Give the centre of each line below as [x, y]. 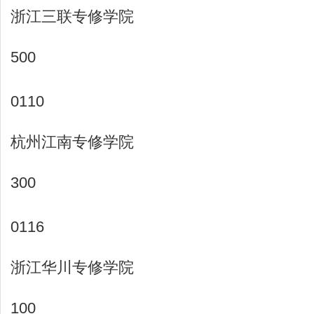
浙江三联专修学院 [72, 16]
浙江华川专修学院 [72, 267]
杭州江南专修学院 [72, 142]
